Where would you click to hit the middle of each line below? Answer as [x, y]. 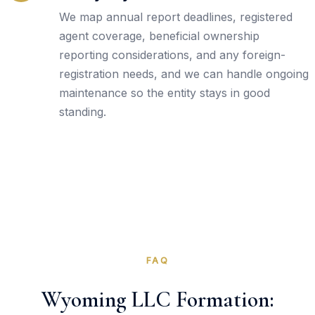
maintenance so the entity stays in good [165, 92]
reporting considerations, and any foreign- [172, 54]
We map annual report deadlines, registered [176, 17]
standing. [83, 111]
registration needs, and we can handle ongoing [184, 73]
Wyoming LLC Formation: [157, 300]
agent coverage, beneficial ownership [159, 36]
